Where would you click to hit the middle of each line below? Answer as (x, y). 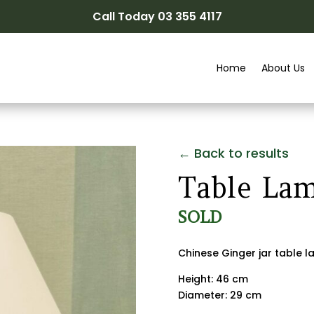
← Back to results (233, 153)
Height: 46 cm (213, 279)
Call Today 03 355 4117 (157, 16)
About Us (283, 68)
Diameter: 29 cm (219, 295)
